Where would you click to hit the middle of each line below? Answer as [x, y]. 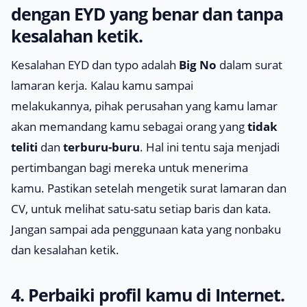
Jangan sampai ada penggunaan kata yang [123, 229]
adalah [159, 65]
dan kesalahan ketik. [65, 250]
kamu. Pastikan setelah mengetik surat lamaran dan [149, 188]
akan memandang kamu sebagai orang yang [129, 126]
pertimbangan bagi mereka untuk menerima [130, 168]
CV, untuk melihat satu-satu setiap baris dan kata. [141, 209]
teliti [24, 147]
